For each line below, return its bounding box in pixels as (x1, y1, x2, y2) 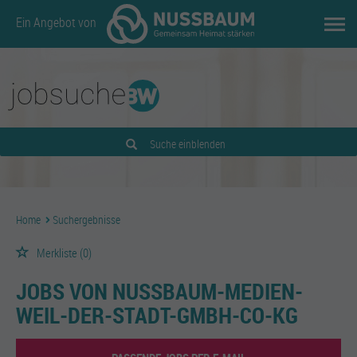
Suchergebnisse (53, 212, 120, 227)
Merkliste (37, 245, 77, 261)
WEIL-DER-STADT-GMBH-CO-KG (16, 300, 298, 330)
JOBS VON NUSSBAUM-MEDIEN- (16, 276, 303, 306)
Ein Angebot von (16, 14, 99, 32)
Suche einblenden (149, 136, 226, 151)
